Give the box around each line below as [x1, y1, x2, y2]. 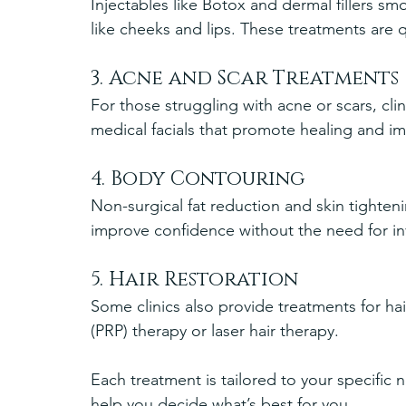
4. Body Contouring [91, 165, 304, 192]
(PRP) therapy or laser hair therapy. [91, 320, 339, 341]
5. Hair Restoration [91, 266, 298, 293]
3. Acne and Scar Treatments [91, 64, 399, 92]
